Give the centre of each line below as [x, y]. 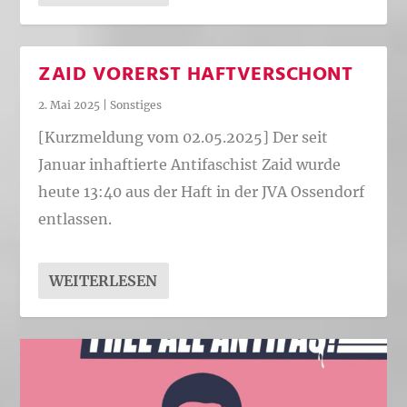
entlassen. [75, 219]
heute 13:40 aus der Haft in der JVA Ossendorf [202, 192]
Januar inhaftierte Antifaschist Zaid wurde [190, 165]
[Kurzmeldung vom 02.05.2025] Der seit [184, 138]
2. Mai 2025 [69, 104]
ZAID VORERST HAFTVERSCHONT [196, 74]
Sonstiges [136, 104]
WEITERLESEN [104, 280]
